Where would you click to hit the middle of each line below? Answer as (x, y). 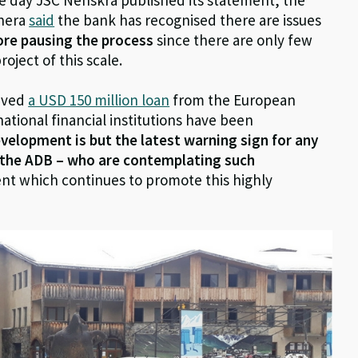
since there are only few (233, 40)
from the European (233, 99)
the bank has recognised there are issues (188, 20)
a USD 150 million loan (99, 99)
